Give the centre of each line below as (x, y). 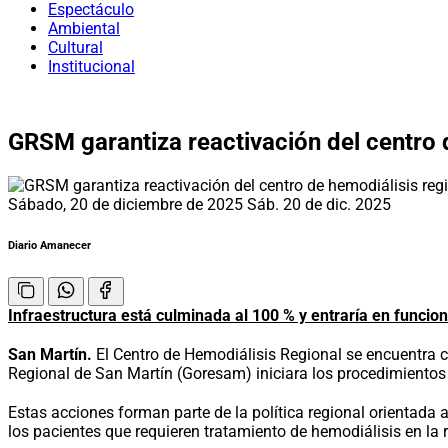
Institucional (91, 66)
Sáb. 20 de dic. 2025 (319, 204)
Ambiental (84, 28)
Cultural (75, 47)
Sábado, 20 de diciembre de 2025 (127, 204)
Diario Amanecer (49, 245)
